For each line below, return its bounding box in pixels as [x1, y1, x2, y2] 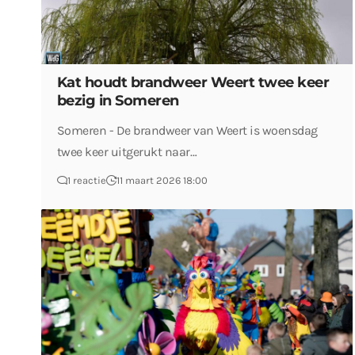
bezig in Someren [56, 92, 179, 109]
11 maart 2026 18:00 [116, 174, 208, 186]
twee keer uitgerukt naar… [56, 144, 197, 159]
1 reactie [67, 174, 106, 186]
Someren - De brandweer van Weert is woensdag [56, 123, 318, 138]
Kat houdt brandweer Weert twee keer [56, 74, 330, 91]
